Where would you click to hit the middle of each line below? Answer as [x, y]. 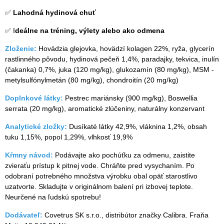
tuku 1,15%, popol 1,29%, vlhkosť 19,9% [69, 137]
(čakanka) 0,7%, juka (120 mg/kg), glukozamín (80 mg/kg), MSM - [109, 69]
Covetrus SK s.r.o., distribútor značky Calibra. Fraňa [125, 215]
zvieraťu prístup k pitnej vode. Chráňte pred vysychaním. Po [100, 165]
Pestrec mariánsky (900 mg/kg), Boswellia [131, 98]
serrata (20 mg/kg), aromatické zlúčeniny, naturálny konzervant [106, 108]
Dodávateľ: [24, 215]
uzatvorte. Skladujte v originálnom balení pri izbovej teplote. [99, 186]
